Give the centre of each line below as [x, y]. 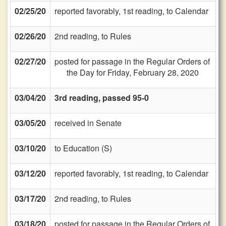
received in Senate [88, 123]
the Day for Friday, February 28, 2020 [133, 72]
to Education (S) [83, 148]
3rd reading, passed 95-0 [102, 98]
